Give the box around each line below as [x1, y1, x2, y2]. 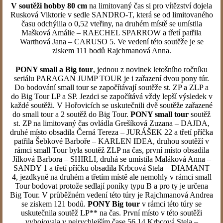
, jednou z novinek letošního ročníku [93, 65, 208, 74]
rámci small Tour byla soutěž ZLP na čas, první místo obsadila [14, 146, 209, 154]
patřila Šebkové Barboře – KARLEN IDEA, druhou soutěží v [14, 137, 209, 145]
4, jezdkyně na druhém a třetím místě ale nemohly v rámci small [11, 173, 212, 181]
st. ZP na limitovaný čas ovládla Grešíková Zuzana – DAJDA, [13, 119, 210, 127]
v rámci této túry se [140, 200, 202, 208]
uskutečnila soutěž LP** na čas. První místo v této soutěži [21, 209, 202, 217]
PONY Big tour [88, 200, 140, 208]
